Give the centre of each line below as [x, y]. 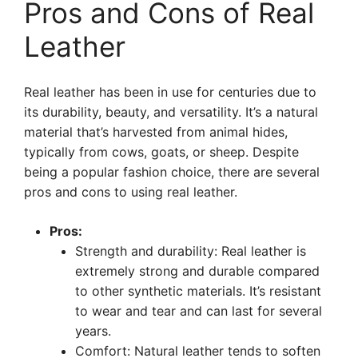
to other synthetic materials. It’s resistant [198, 291]
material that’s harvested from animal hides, [156, 132]
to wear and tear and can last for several [199, 311]
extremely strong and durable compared [197, 271]
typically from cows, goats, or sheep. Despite [161, 152]
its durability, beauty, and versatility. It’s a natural [171, 112]
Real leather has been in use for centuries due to [170, 92]
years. [93, 331]
